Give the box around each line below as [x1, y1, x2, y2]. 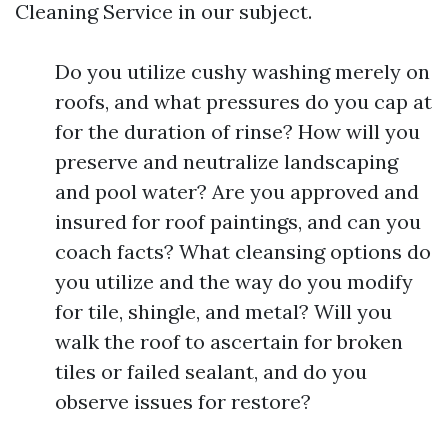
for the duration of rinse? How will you [55, 119, 420, 144]
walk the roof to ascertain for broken [55, 329, 403, 354]
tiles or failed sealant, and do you [55, 359, 367, 384]
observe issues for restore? [55, 389, 311, 414]
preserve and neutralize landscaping [55, 149, 398, 174]
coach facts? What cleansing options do [55, 239, 431, 264]
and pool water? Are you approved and [55, 179, 419, 204]
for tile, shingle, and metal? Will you [55, 299, 392, 324]
